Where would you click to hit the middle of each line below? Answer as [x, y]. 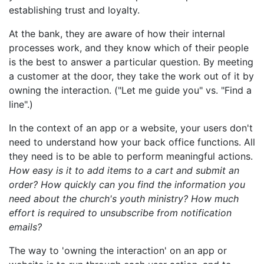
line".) [21, 105]
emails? [25, 227]
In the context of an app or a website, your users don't [131, 128]
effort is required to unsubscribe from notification [120, 213]
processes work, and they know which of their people [129, 48]
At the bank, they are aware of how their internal [117, 34]
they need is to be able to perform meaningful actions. [131, 156]
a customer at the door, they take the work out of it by [131, 76]
